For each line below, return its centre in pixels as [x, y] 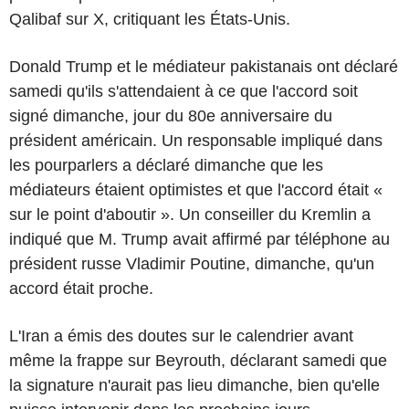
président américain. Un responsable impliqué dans [196, 140]
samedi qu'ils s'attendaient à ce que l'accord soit [184, 91]
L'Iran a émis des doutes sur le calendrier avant [181, 336]
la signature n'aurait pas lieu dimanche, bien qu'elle [194, 385]
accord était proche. [81, 288]
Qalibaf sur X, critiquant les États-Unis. [150, 19]
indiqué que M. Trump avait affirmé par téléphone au [199, 239]
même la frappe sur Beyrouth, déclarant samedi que [198, 360]
